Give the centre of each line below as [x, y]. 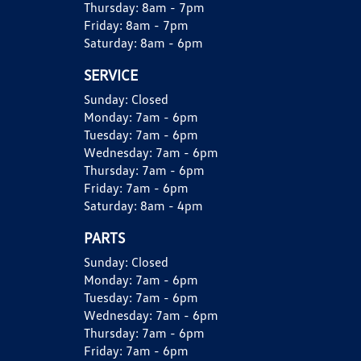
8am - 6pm [172, 43]
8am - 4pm [172, 206]
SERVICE [111, 75]
